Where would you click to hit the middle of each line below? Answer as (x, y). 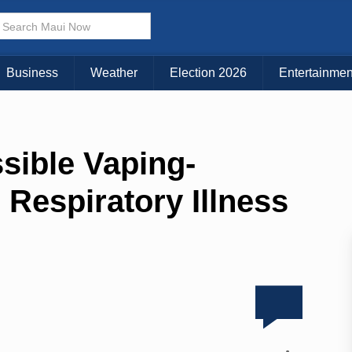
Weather (114, 73)
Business (32, 73)
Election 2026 (208, 73)
